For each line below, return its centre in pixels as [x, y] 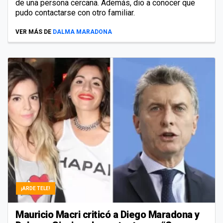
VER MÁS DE [33, 32]
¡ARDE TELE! [36, 188]
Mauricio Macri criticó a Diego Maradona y [108, 214]
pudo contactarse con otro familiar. [75, 12]
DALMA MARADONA [82, 32]
